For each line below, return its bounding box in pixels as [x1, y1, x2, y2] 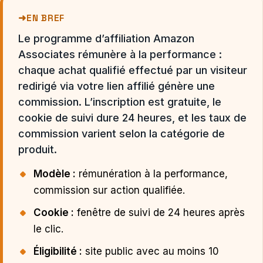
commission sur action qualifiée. [33, 184, 185, 197]
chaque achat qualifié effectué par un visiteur [18, 64, 247, 77]
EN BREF [26, 12, 65, 24]
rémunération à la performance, [76, 168, 228, 180]
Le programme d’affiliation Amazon [18, 32, 194, 45]
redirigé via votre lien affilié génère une [18, 80, 215, 93]
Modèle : [33, 168, 76, 180]
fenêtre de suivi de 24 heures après [74, 207, 245, 219]
